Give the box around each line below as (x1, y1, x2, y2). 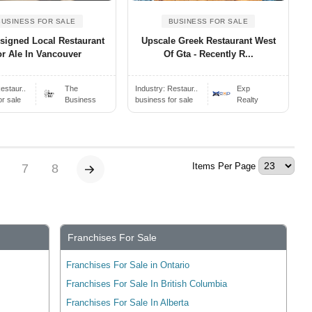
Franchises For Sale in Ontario (66, 260, 190, 271)
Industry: (135, 84, 168, 93)
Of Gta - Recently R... (163, 49, 253, 60)
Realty (237, 95, 259, 104)
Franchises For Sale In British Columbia (66, 279, 228, 290)
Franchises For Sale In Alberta (66, 297, 189, 309)
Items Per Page (192, 161, 256, 172)
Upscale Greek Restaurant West (141, 36, 276, 47)
